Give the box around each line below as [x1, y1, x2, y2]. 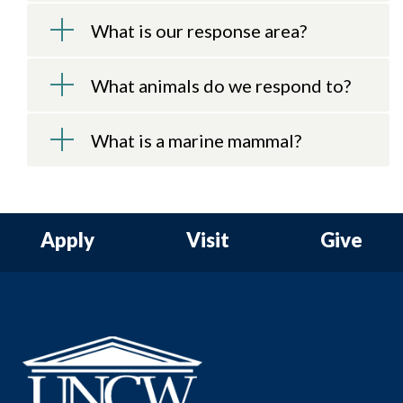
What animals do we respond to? [91, 74, 351, 96]
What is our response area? [91, 19, 307, 41]
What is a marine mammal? [91, 129, 301, 151]
